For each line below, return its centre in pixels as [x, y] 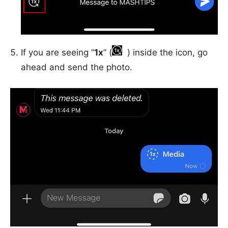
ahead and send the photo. [77, 67]
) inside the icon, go [167, 53]
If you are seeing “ [58, 53]
